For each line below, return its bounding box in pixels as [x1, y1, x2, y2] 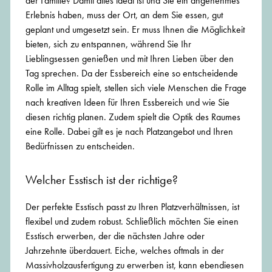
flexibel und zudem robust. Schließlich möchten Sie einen [25, 215, 239, 228]
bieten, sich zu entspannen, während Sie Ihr [25, 38, 191, 51]
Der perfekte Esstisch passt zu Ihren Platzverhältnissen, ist [25, 200, 239, 214]
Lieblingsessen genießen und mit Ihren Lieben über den [25, 52, 234, 66]
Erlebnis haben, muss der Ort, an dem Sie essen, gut [25, 8, 223, 22]
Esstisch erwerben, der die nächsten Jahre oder [25, 229, 205, 243]
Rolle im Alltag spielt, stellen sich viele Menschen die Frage [25, 81, 246, 95]
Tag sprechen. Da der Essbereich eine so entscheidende [25, 67, 238, 80]
